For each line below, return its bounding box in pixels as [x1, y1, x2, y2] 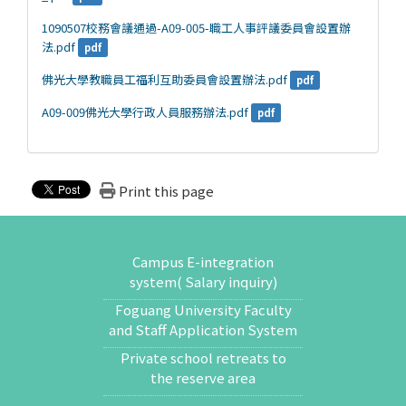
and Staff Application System [109, 320, 297, 339]
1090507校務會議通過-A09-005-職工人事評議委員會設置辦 [42, 19, 351, 36]
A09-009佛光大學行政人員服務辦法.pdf [42, 103, 248, 121]
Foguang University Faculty [114, 300, 292, 319]
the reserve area [150, 368, 256, 387]
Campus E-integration [132, 252, 274, 271]
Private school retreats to [120, 348, 286, 367]
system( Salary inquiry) [129, 272, 277, 291]
